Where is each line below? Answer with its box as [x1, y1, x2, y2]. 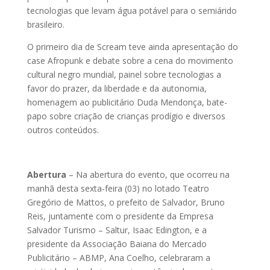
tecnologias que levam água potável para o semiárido [27, 5, 237, 17]
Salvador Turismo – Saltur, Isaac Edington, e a [27, 224, 207, 236]
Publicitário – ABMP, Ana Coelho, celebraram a [27, 252, 210, 264]
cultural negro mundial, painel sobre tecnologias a [27, 69, 221, 81]
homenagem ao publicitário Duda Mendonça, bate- [27, 96, 227, 108]
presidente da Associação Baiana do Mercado [27, 238, 207, 250]
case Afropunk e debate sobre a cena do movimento [27, 55, 233, 67]
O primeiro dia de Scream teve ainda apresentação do [27, 41, 238, 53]
